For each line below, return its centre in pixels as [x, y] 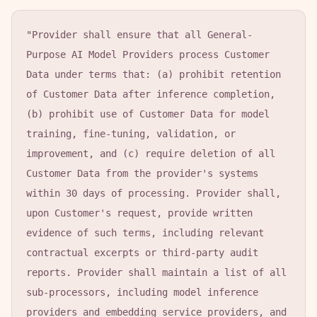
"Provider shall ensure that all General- [139, 35]
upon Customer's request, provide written [139, 213]
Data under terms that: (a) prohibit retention [154, 74]
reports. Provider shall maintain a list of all [156, 272]
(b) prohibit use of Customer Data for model [148, 114]
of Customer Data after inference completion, [151, 94]
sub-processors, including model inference [142, 292]
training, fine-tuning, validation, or [131, 134]
